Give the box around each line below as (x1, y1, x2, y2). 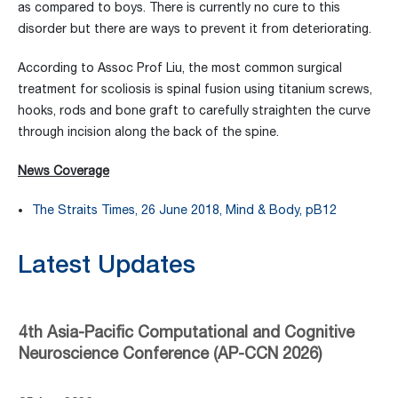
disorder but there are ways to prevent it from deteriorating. (18, 21, 371, 36)
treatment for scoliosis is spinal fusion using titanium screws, (18, 82, 372, 96)
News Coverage (18, 163, 109, 178)
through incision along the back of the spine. (18, 124, 279, 139)
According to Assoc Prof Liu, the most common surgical (18, 60, 342, 75)
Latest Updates (18, 249, 195, 278)
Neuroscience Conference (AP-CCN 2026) (19, 343, 322, 362)
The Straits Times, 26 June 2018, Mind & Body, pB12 (32, 203, 337, 217)
